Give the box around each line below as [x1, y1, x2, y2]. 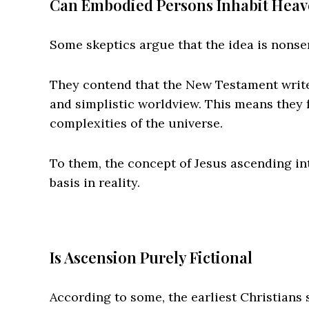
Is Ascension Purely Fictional [50, 246, 252, 268]
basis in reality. [50, 174, 140, 190]
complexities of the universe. [50, 114, 223, 131]
